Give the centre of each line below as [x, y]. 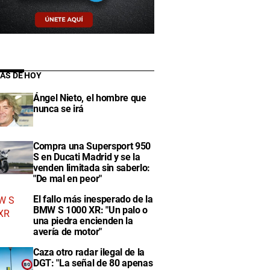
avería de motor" [67, 231]
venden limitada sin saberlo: [92, 168]
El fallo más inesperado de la [93, 199]
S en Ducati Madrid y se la [87, 157]
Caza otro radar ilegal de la [89, 252]
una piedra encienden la [83, 221]
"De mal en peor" [67, 178]
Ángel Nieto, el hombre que [90, 98]
